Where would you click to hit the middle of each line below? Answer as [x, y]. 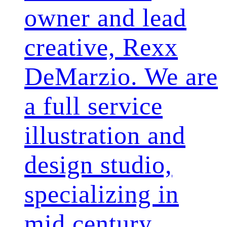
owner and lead [105, 18]
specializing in [102, 194]
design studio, [98, 165]
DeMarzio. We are [121, 77]
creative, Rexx [101, 47]
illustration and [105, 135]
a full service [93, 106]
